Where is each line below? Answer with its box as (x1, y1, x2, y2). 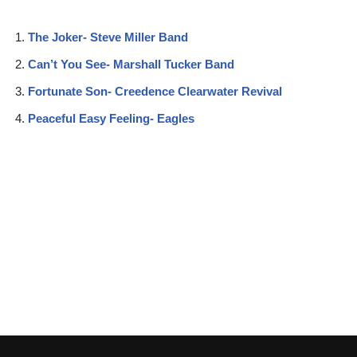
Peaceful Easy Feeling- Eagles (28, 112, 194, 125)
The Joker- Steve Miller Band (28, 30, 188, 44)
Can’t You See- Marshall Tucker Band (28, 57, 234, 71)
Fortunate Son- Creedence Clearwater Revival (28, 84, 282, 98)
